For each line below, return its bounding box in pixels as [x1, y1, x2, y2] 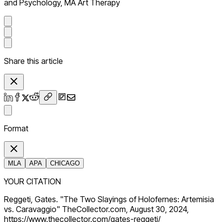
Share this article [4, 56, 63, 66]
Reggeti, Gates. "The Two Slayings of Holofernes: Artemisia [4, 194, 214, 205]
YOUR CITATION [4, 176, 61, 187]
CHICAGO [50, 160, 80, 167]
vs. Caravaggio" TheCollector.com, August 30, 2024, [4, 204, 189, 215]
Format [4, 123, 28, 134]
